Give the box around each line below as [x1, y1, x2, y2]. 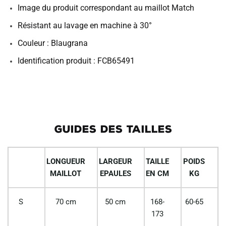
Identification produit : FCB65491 [18, 56, 135, 66]
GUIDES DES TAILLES [54, 123, 172, 136]
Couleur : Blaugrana [18, 38, 88, 48]
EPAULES [99, 169, 131, 179]
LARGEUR [98, 157, 132, 166]
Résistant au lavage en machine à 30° [18, 21, 152, 31]
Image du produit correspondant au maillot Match [18, 3, 194, 13]
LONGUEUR [46, 157, 85, 166]
